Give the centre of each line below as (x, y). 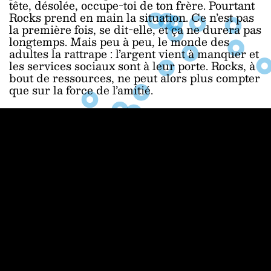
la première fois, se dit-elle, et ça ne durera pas (135, 29)
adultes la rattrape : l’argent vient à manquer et (134, 54)
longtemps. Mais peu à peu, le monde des (119, 41)
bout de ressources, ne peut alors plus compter (135, 78)
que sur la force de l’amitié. (81, 90)
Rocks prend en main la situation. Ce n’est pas (132, 17)
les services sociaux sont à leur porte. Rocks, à (132, 66)
